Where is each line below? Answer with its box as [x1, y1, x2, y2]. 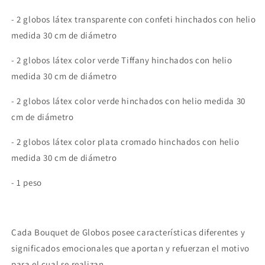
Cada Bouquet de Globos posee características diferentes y [11, 226, 245, 238]
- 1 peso [11, 176, 42, 188]
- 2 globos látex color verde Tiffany [11, 54, 152, 66]
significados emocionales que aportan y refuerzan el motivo [11, 242, 250, 254]
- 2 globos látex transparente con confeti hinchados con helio [11, 13, 256, 25]
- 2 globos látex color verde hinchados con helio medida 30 [11, 95, 245, 106]
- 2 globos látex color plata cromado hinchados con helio [11, 135, 240, 147]
